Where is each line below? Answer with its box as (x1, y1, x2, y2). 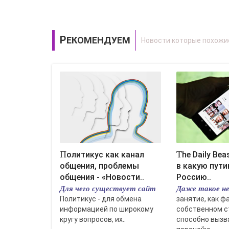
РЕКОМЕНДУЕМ (66, 35, 130, 45)
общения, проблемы (60, 161, 139, 171)
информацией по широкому (60, 205, 153, 213)
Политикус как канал (60, 149, 66, 159)
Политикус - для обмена (60, 195, 142, 203)
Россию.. (176, 172, 211, 182)
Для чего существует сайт (60, 183, 156, 194)
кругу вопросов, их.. (60, 215, 126, 223)
